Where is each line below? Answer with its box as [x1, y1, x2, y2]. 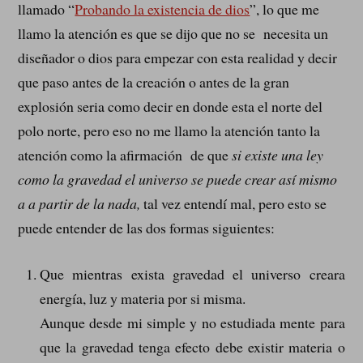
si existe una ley [228, 145, 324, 165]
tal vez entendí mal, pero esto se [143, 194, 327, 214]
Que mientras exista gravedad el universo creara [40, 264, 345, 284]
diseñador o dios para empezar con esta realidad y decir [18, 48, 338, 68]
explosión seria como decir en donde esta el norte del [18, 96, 323, 117]
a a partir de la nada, [18, 194, 144, 214]
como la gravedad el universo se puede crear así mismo [18, 169, 338, 190]
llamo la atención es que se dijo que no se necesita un [18, 23, 329, 44]
